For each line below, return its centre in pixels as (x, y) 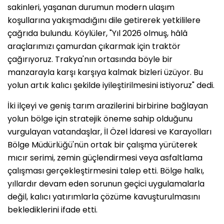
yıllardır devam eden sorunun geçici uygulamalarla (106, 184)
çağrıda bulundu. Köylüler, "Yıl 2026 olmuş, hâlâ (97, 33)
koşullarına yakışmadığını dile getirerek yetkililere (104, 20)
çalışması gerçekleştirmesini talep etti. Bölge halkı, (106, 171)
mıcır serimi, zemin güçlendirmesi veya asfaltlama (105, 158)
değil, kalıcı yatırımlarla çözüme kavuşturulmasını (104, 197)
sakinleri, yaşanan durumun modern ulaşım (91, 7)
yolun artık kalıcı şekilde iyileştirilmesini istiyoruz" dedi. (111, 85)
